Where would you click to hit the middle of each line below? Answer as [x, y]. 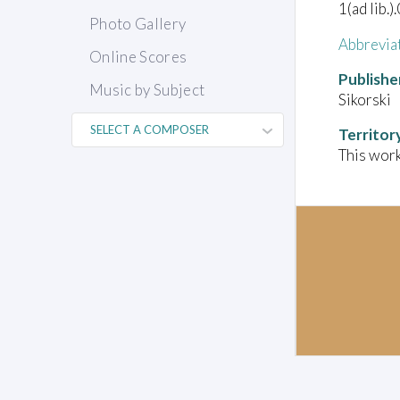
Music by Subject [147, 90]
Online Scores [138, 57]
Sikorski [365, 99]
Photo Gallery [138, 24]
